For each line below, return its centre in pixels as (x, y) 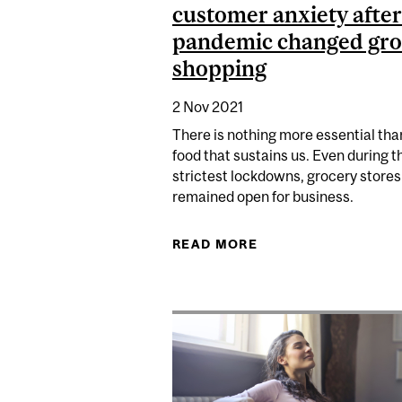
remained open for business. (263, 197)
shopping (219, 68)
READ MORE (215, 245)
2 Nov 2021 (208, 107)
